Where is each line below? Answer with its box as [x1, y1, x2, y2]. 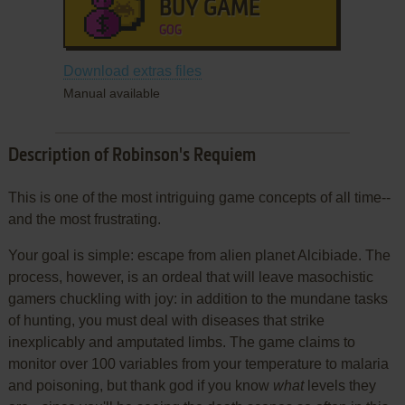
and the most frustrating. [7, 211, 161, 227]
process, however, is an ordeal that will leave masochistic [7, 268, 373, 285]
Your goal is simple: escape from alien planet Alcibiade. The [7, 247, 391, 263]
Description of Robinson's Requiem [7, 146, 256, 165]
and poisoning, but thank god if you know [7, 377, 273, 393]
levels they [303, 377, 376, 393]
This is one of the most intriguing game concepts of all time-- [7, 189, 391, 205]
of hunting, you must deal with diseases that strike [7, 312, 325, 328]
